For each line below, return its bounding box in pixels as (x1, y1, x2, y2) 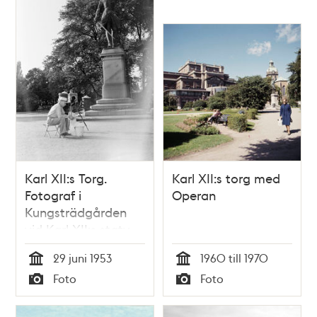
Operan (172, 186, 216, 203)
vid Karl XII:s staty (25, 220, 130, 237)
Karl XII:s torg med (172, 169, 280, 186)
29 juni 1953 (53, 250, 113, 265)
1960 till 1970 (200, 250, 268, 265)
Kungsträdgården (25, 203, 127, 220)
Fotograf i (25, 186, 82, 203)
